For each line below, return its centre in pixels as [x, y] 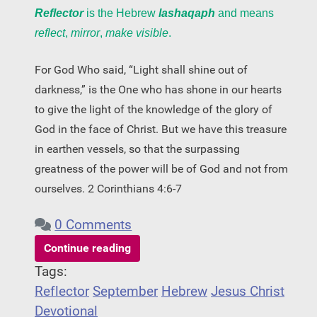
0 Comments [93, 225]
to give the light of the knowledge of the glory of [154, 110]
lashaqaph [187, 13]
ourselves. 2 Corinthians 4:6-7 [108, 189]
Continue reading [87, 248]
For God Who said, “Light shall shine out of [141, 70]
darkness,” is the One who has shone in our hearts [158, 90]
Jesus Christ [248, 292]
